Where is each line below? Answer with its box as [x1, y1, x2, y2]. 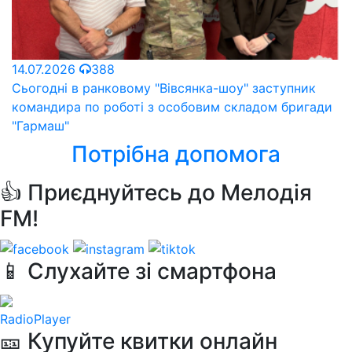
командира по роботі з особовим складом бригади [12, 98, 332, 115]
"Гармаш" [12, 117, 69, 134]
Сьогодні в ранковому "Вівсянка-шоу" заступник [12, 79, 316, 96]
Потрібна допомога [71, 140, 280, 167]
